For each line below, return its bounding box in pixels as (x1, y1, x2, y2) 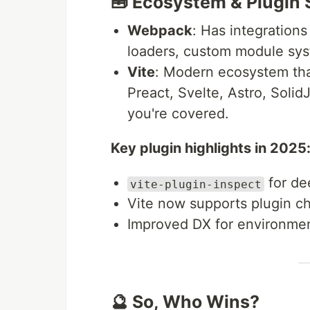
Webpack (127, 22, 192, 39)
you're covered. (127, 105, 229, 122)
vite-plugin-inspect (130, 177, 262, 191)
